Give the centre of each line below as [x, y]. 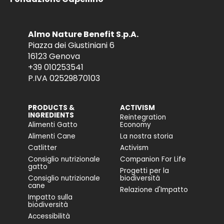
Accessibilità [49, 216]
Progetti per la [144, 171]
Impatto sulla [50, 197]
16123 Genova [54, 56]
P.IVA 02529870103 [64, 78]
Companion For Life [153, 159]
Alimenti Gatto [53, 125]
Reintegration [143, 117]
